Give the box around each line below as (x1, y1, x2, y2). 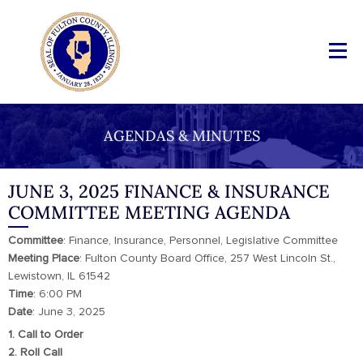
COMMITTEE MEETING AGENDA (8, 201, 290, 224)
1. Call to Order (8, 329, 83, 340)
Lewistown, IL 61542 (8, 271, 110, 282)
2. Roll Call (8, 347, 62, 358)
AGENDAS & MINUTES (103, 126, 260, 145)
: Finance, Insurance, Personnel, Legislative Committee (63, 235, 338, 246)
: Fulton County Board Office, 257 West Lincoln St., (79, 253, 335, 264)
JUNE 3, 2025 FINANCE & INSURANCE (8, 180, 330, 203)
